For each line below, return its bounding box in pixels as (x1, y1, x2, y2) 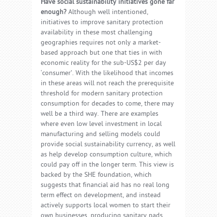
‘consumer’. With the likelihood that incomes (41, 69, 173, 78)
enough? (41, 8, 66, 17)
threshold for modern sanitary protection (41, 89, 163, 99)
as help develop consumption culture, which (41, 150, 172, 160)
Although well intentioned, (66, 8, 148, 17)
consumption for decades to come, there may (41, 99, 174, 109)
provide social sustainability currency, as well (41, 140, 175, 150)
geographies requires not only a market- (41, 38, 161, 48)
